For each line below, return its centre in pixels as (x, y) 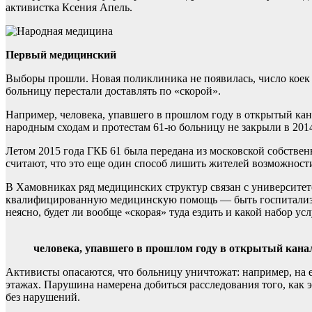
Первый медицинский (61, 55)
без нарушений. (43, 297)
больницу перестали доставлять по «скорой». (113, 91)
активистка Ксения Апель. (69, 8)
